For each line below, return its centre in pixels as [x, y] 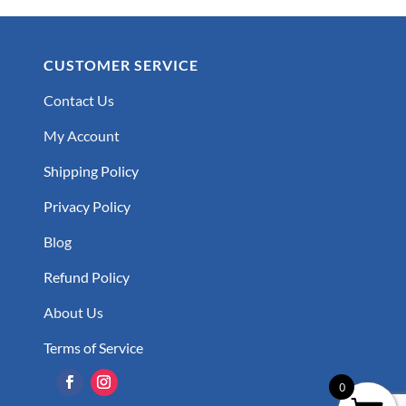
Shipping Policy [91, 171]
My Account [81, 136]
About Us [73, 313]
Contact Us [78, 101]
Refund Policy [86, 277]
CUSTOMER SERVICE [121, 65]
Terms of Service [93, 348]
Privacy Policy [87, 207]
